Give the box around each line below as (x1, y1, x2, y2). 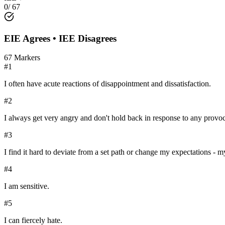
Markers (12, 53, 40, 62)
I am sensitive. (4, 182, 49, 191)
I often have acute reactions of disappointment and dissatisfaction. (4, 79, 211, 88)
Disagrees (78, 33, 117, 44)
